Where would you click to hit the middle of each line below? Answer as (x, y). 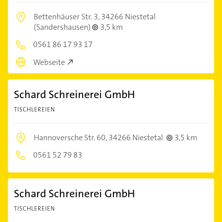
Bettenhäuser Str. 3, (67, 16)
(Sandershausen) (63, 27)
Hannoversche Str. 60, (71, 138)
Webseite (49, 62)
